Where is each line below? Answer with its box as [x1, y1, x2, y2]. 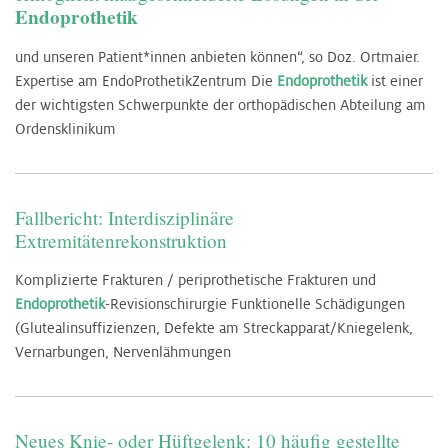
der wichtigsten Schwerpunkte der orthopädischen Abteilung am [15, 95, 426, 114]
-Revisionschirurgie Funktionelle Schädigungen [105, 294, 405, 313]
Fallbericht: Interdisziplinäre [15, 204, 234, 230]
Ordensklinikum [15, 119, 116, 138]
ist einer [367, 71, 423, 90]
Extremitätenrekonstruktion [15, 227, 227, 253]
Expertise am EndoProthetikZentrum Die [15, 71, 277, 90]
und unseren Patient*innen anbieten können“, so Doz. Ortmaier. [15, 47, 420, 66]
